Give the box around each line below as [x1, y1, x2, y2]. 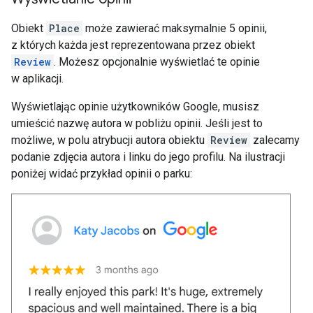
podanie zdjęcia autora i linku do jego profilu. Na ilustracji [11, 150, 285, 164]
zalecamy [250, 133, 300, 147]
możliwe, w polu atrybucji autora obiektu [11, 133, 208, 147]
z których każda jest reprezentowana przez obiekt [11, 38, 255, 52]
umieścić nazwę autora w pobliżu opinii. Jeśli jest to [11, 117, 263, 131]
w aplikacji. [11, 72, 64, 86]
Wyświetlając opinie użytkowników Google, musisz [11, 100, 259, 114]
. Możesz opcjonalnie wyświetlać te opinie [54, 55, 260, 69]
